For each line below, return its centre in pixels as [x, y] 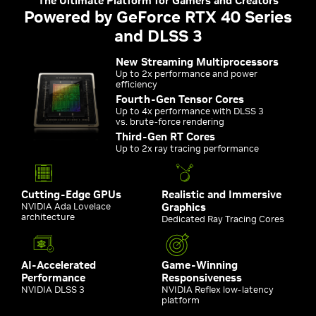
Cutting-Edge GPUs [71, 194]
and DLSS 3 [158, 36]
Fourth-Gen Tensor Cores [180, 99]
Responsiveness [202, 278]
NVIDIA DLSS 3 [53, 290]
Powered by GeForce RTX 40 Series [158, 17]
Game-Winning [200, 265]
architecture [48, 217]
